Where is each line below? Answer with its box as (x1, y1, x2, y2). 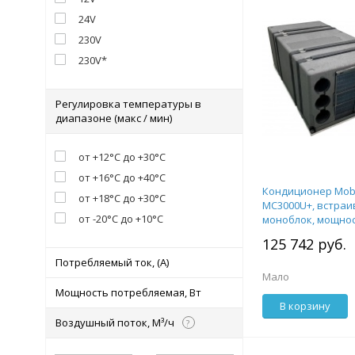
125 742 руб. (262, 235, 346, 254)
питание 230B (262, 227, 331, 241)
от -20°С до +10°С (78, 212, 163, 226)
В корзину (280, 299, 330, 313)
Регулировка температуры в (55, 97, 201, 111)
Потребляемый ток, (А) (55, 255, 169, 269)
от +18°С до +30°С (78, 191, 166, 205)
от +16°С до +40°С (78, 170, 166, 185)
